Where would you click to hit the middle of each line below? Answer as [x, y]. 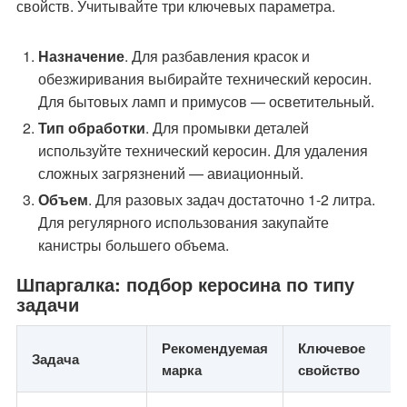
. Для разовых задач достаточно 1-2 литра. [232, 199]
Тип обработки [92, 128]
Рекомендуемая [215, 348]
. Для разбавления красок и [217, 56]
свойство [329, 370]
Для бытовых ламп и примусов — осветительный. [206, 101]
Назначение [81, 56]
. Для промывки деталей [227, 128]
